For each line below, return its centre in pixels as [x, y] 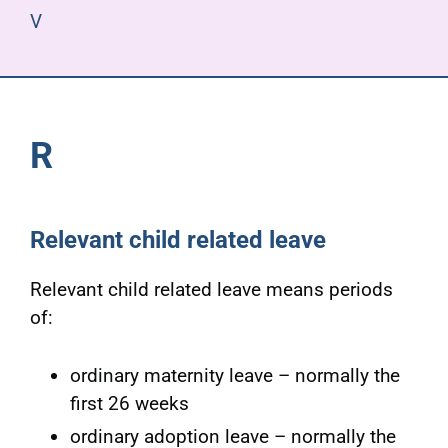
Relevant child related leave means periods [211, 290]
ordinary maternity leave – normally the [234, 376]
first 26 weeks [129, 404]
